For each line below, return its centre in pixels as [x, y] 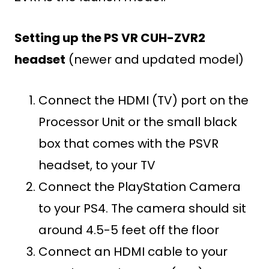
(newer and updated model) [155, 59]
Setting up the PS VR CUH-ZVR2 [110, 38]
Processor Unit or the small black [138, 122]
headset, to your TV [97, 165]
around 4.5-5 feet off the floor [129, 230]
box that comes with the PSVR [128, 144]
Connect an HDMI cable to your [133, 252]
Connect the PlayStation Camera [140, 187]
